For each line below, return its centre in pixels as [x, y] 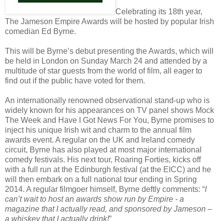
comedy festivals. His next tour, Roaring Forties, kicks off [103, 159]
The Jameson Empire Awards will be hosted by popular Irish [110, 21]
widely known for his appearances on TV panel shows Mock [110, 110]
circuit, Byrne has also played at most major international [103, 149]
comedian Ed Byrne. [40, 31]
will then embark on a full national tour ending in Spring [101, 179]
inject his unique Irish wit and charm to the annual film [98, 130]
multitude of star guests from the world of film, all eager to [104, 71]
